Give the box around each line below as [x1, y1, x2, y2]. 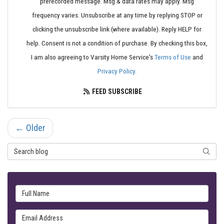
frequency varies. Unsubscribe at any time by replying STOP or [31, 11, 202, 19]
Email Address [15, 210, 68, 221]
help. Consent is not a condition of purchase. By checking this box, [26, 39, 207, 47]
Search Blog [7, 143, 51, 154]
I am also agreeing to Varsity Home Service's [31, 53, 154, 61]
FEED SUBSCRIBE [90, 87, 142, 96]
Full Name [15, 185, 52, 196]
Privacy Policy [97, 67, 135, 75]
